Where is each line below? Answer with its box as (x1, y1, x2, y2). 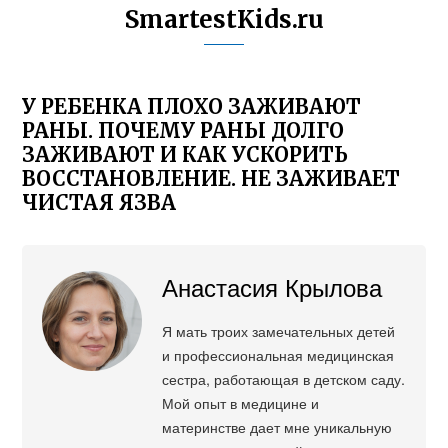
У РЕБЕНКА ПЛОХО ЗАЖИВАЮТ (22, 94, 362, 119)
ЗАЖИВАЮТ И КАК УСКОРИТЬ (22, 142, 349, 167)
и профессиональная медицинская (162, 344, 395, 366)
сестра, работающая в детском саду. (162, 368, 406, 390)
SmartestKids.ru (124, 4, 324, 35)
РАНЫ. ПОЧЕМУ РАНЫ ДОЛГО (22, 118, 345, 143)
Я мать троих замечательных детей (162, 320, 396, 342)
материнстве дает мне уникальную (162, 416, 393, 438)
